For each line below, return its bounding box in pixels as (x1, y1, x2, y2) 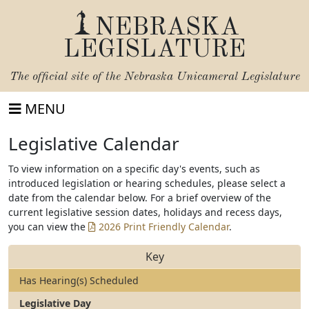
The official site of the (9, 71, 124, 83)
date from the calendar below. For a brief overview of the (8, 191, 271, 204)
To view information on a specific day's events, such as (8, 162, 260, 175)
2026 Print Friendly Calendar (96, 220, 229, 233)
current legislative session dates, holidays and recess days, (8, 206, 282, 219)
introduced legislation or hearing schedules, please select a (8, 177, 286, 190)
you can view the (8, 220, 88, 233)
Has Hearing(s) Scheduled (19, 274, 139, 287)
